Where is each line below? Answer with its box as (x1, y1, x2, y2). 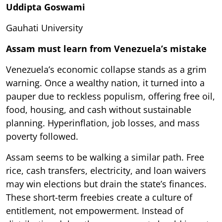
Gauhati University (6, 21, 83, 34)
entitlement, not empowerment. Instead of (6, 204, 183, 217)
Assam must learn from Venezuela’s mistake (6, 42, 207, 55)
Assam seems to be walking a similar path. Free (6, 151, 204, 163)
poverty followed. (6, 130, 78, 142)
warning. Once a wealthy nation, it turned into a (6, 76, 205, 89)
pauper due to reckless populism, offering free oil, (6, 90, 215, 102)
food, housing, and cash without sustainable (6, 103, 191, 115)
